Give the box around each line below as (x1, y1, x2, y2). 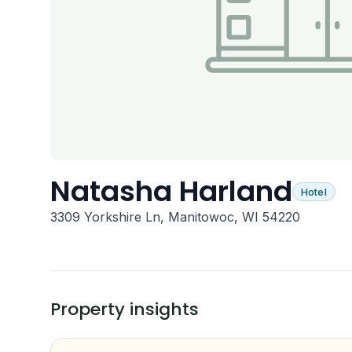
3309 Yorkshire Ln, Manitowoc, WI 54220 (50, 209, 300, 225)
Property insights (50, 297, 199, 321)
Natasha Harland (50, 171, 292, 211)
